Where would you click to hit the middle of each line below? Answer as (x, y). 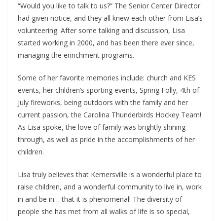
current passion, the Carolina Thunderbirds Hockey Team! (110, 115)
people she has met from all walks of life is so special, (104, 212)
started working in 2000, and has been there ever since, (106, 43)
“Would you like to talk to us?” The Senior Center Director (109, 6)
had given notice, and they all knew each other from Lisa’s (110, 18)
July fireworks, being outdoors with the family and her (103, 103)
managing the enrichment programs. (76, 55)
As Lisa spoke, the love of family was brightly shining (102, 127)
